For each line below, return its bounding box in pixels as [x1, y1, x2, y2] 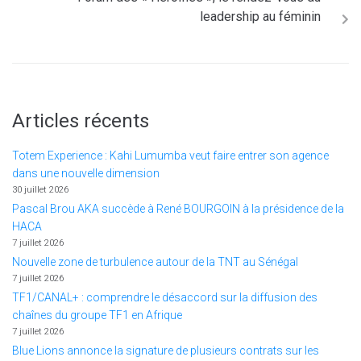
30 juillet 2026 [12, 184, 68, 195]
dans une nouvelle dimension [12, 167, 160, 180]
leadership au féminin [200, 9, 321, 24]
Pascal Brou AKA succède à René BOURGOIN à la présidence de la [12, 202, 344, 215]
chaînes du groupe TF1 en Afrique [12, 309, 182, 322]
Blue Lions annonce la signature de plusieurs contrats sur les [12, 344, 319, 357]
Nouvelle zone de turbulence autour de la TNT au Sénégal [12, 255, 298, 268]
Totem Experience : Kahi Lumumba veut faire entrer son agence [12, 149, 329, 162]
